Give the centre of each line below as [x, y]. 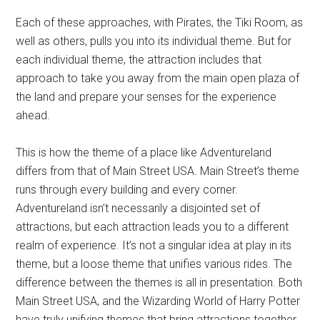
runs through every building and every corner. [127, 190]
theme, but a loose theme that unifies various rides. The [154, 264]
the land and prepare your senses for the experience [146, 97]
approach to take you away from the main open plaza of [158, 79]
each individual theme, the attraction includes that [139, 60]
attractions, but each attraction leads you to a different [152, 227]
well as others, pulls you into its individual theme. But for [154, 41]
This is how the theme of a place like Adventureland [144, 153]
